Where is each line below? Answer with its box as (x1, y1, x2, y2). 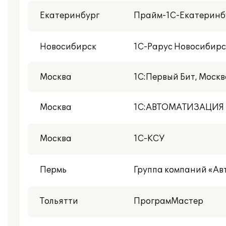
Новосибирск (40, 42, 96, 52)
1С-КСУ (134, 134, 164, 144)
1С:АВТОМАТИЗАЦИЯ (134, 102, 224, 112)
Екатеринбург (40, 11, 99, 21)
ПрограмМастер (134, 196, 203, 206)
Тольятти (40, 196, 78, 206)
